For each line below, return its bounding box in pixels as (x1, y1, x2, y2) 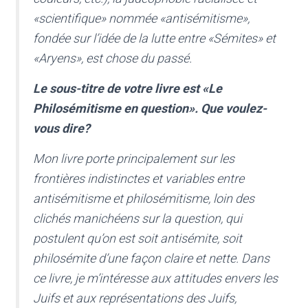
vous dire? (33, 121, 90, 136)
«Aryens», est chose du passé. (33, 51, 192, 66)
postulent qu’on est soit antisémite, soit (33, 231, 242, 246)
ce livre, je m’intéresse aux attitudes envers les (33, 271, 278, 286)
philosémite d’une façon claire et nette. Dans (33, 251, 269, 266)
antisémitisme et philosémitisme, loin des (33, 191, 254, 206)
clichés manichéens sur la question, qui (33, 211, 242, 226)
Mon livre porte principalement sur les (33, 151, 234, 166)
